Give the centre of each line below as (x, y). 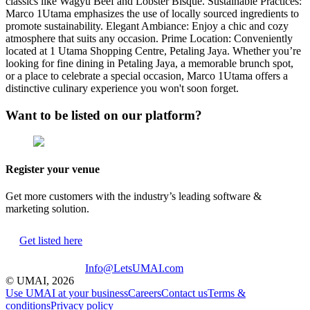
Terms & (227, 293)
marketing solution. (47, 208)
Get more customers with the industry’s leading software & (134, 196)
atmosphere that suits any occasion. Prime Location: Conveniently (149, 38)
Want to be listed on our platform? (104, 115)
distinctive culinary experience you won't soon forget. (122, 88)
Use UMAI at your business (67, 293)
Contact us (184, 293)
